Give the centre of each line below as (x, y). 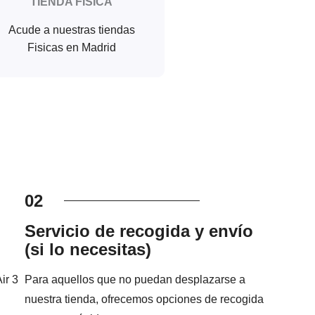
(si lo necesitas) (88, 250)
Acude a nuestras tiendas (71, 30)
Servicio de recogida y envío (139, 231)
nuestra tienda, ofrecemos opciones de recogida (144, 300)
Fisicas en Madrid (71, 48)
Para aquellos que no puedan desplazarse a (135, 280)
